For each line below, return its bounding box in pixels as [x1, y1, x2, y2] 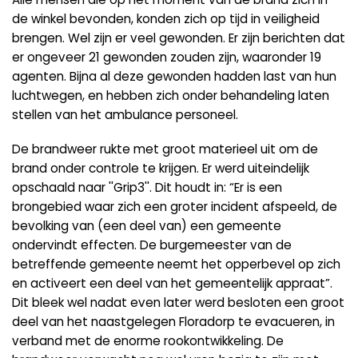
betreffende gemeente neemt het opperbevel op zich [12, 256, 340, 273]
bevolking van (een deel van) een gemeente [12, 217, 281, 235]
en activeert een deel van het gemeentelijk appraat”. [12, 275, 332, 292]
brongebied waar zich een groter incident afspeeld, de [12, 198, 337, 216]
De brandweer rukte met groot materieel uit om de [12, 141, 318, 158]
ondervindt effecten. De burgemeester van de [12, 237, 292, 254]
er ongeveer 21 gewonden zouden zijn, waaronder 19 [12, 48, 321, 66]
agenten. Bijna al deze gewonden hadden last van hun [12, 67, 336, 85]
